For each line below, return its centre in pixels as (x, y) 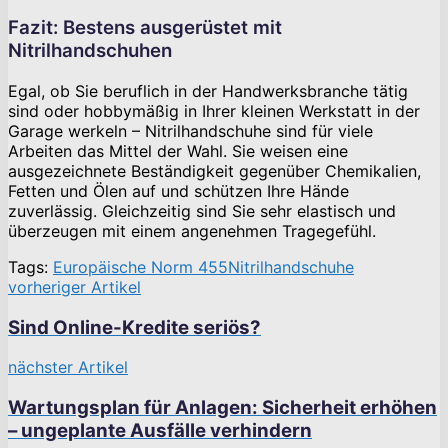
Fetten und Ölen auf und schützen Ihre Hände (178, 190)
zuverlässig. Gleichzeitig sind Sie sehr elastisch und (202, 210)
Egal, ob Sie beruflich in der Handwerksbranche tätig (208, 90)
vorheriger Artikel (74, 286)
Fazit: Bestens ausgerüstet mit (145, 28)
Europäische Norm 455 (140, 266)
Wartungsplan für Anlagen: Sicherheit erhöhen (222, 408)
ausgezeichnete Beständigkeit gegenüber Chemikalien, (214, 170)
